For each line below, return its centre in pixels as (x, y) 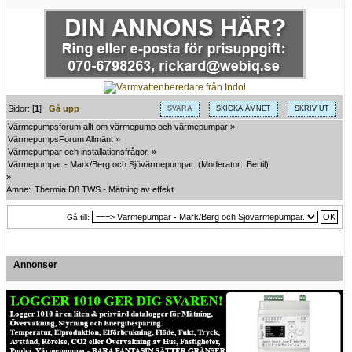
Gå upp (64, 108)
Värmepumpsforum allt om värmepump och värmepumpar (118, 127)
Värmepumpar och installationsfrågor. (79, 152)
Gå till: (78, 217)
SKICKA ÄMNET (243, 108)
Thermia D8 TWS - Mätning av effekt (104, 190)
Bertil (256, 165)
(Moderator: (220, 165)
